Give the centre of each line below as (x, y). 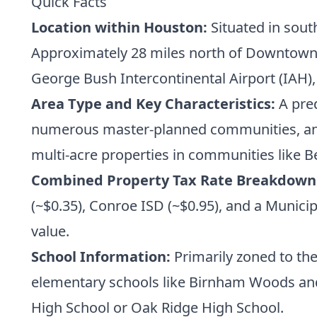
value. (50, 231)
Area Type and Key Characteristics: (153, 103)
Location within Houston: (119, 27)
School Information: (101, 256)
